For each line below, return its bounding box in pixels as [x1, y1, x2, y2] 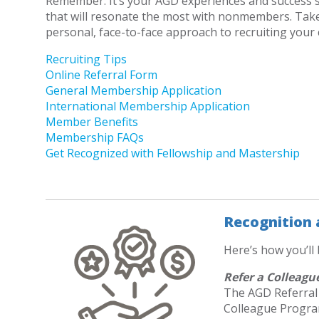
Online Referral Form [45, 66, 157, 83]
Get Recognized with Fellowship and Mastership [45, 145, 300, 161]
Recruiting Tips [45, 51, 127, 67]
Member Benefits [45, 113, 138, 130]
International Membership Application [45, 98, 250, 114]
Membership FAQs [45, 129, 144, 145]
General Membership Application [45, 82, 221, 98]
